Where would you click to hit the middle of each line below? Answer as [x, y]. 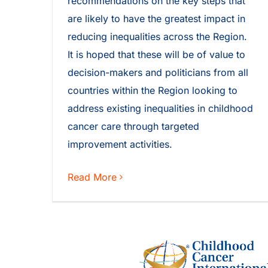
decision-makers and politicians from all [158, 73]
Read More [92, 177]
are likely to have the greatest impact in [156, 19]
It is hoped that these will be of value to [156, 55]
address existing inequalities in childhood [160, 109]
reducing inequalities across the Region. [157, 37]
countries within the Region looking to [153, 91]
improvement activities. [120, 144]
